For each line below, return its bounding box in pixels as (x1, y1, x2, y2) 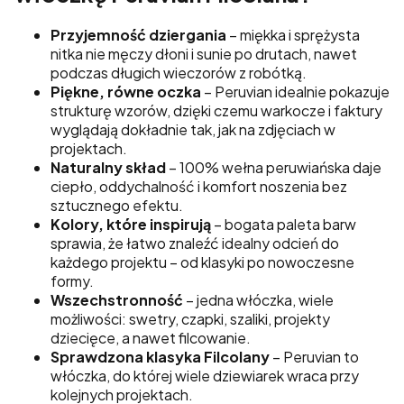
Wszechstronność (50, 289, 183, 309)
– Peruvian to (270, 346, 359, 366)
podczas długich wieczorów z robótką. (50, 62, 307, 82)
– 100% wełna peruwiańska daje (166, 157, 381, 177)
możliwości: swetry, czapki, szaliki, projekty (50, 308, 330, 328)
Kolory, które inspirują (50, 214, 211, 234)
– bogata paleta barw (211, 214, 356, 234)
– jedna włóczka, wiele (183, 289, 334, 309)
